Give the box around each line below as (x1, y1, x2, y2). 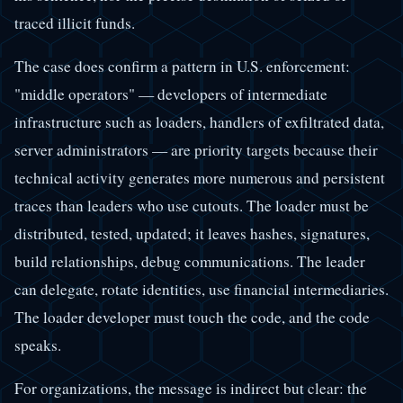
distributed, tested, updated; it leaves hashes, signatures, (14, 223, 370, 245)
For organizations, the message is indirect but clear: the (14, 378, 367, 399)
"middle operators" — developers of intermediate (14, 84, 327, 105)
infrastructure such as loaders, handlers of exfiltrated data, (14, 112, 384, 133)
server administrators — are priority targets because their (14, 139, 378, 161)
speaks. (14, 335, 61, 356)
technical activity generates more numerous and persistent (14, 167, 385, 189)
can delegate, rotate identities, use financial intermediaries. (14, 279, 389, 300)
